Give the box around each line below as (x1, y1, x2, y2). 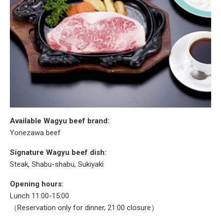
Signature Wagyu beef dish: (10, 147, 107, 157)
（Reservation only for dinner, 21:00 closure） (10, 203, 158, 212)
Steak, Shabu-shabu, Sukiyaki (10, 159, 104, 169)
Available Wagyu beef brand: (10, 116, 110, 125)
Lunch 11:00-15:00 (10, 191, 69, 200)
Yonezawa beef (10, 128, 61, 137)
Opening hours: (10, 179, 64, 188)
